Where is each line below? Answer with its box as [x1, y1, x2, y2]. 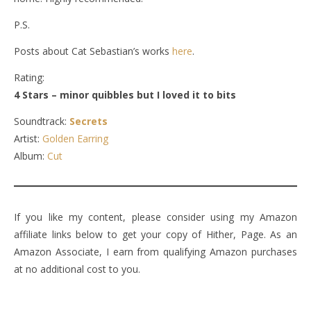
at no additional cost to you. [14, 262, 140, 276]
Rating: [14, 71, 44, 84]
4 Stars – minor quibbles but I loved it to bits [14, 88, 236, 101]
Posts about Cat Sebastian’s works [14, 44, 172, 58]
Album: [14, 149, 47, 162]
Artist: [14, 132, 42, 145]
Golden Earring [42, 132, 108, 145]
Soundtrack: [14, 115, 69, 128]
